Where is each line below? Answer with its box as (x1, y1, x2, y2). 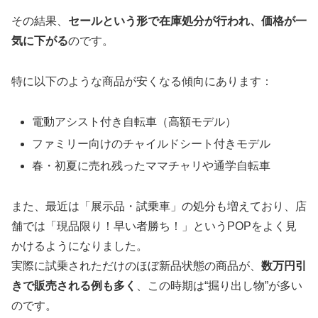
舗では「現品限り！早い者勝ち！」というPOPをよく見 (11, 220, 297, 233)
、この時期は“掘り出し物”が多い (136, 280, 302, 292)
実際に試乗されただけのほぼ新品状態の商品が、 (11, 260, 261, 273)
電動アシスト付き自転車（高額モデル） (32, 116, 237, 128)
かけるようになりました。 (11, 240, 148, 253)
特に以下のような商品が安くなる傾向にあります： (11, 75, 273, 88)
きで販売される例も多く (11, 280, 136, 292)
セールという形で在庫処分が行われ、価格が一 (68, 15, 307, 28)
